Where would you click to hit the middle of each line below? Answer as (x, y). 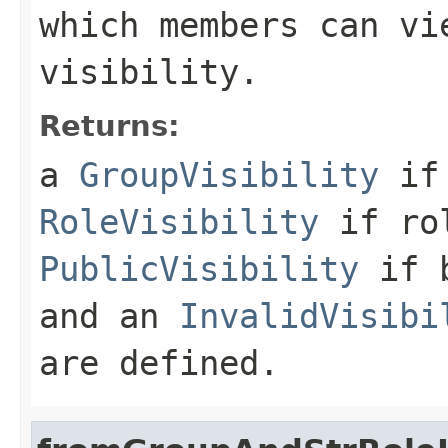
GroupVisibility (229, 174)
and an (109, 315)
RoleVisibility (179, 221)
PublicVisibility (199, 268)
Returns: (109, 125)
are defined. (159, 362)
